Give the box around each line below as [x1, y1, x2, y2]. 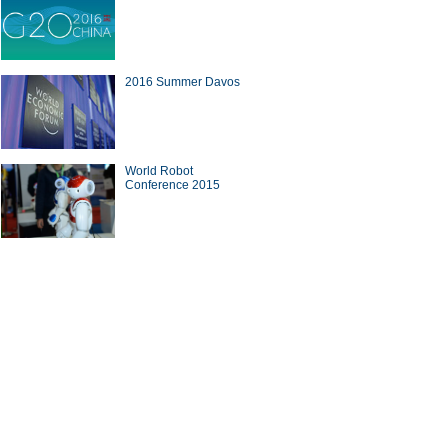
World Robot [125, 164, 193, 178]
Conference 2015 [125, 178, 220, 192]
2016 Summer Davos [125, 75, 240, 89]
